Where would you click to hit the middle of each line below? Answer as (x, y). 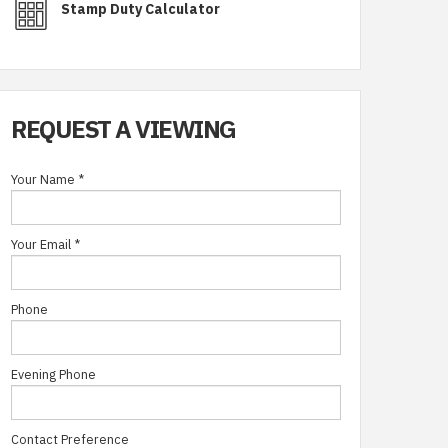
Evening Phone (53, 374)
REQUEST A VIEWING (123, 129)
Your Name (43, 179)
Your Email (41, 244)
